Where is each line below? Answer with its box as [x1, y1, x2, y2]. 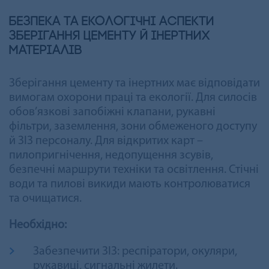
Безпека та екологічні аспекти [9, 14, 214, 29]
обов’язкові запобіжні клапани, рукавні [9, 106, 216, 118]
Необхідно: [9, 219, 67, 231]
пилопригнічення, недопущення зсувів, [9, 149, 213, 162]
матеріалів [9, 43, 82, 58]
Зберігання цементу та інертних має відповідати [9, 77, 260, 89]
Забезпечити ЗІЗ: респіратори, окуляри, [33, 245, 237, 258]
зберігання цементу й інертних [9, 29, 210, 43]
